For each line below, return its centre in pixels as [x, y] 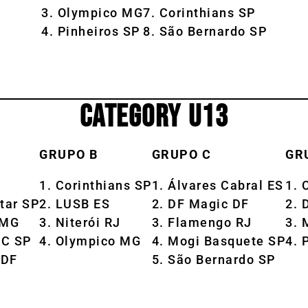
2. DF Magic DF [200, 203]
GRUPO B [69, 154]
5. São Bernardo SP [213, 259]
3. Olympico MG [92, 12]
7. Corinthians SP [199, 12]
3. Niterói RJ [80, 222]
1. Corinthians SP [96, 185]
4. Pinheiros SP [91, 31]
